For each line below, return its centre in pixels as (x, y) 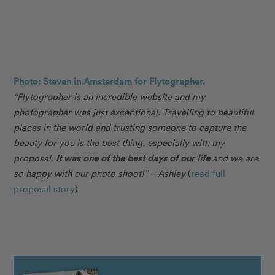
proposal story (45, 188)
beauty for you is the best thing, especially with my (119, 142)
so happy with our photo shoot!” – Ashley (101, 173)
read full (208, 173)
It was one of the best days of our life (133, 157)
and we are (234, 157)
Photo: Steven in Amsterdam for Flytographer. (110, 81)
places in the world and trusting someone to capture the (130, 127)
